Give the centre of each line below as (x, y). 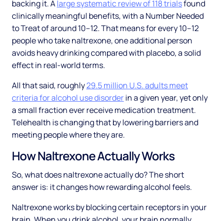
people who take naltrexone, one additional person (102, 41)
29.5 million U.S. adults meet (137, 86)
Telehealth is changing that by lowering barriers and (105, 123)
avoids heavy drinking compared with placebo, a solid (106, 53)
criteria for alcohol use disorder (68, 98)
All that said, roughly (49, 86)
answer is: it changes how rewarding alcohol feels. (102, 187)
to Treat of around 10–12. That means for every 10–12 (105, 28)
